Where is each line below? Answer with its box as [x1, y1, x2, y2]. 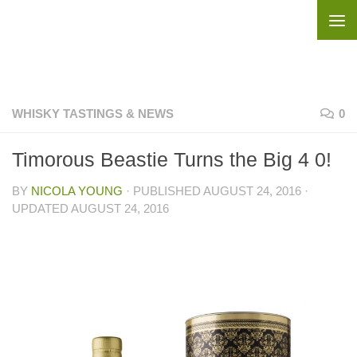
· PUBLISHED [126, 184, 203, 198]
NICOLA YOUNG [31, 184, 123, 198]
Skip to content [22, 15, 113, 29]
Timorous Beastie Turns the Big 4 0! [12, 148, 331, 171]
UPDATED [12, 202, 71, 215]
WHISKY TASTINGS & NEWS [12, 107, 174, 120]
